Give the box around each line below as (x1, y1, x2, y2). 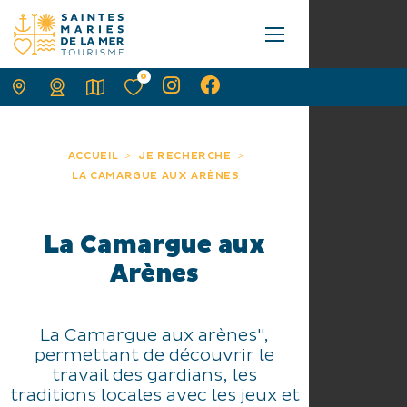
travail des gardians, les (52, 364, 257, 386)
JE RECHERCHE (138, 150, 232, 163)
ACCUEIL (67, 150, 119, 163)
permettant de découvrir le (35, 344, 274, 366)
